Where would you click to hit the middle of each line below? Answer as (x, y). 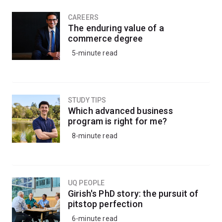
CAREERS (83, 17)
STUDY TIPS (87, 100)
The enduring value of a (116, 28)
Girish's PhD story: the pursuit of (133, 194)
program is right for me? (117, 121)
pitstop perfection (105, 204)
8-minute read (95, 136)
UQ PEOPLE (86, 183)
